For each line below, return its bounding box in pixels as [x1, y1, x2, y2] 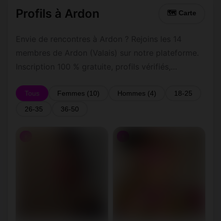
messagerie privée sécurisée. [16, 75, 123, 85]
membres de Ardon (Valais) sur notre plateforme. [16, 48, 199, 58]
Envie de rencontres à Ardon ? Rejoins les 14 [16, 34, 182, 44]
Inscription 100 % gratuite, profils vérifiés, [16, 62, 171, 72]
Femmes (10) [57, 89, 100, 97]
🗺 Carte [167, 9, 196, 17]
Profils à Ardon [16, 6, 100, 21]
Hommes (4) [117, 89, 156, 97]
